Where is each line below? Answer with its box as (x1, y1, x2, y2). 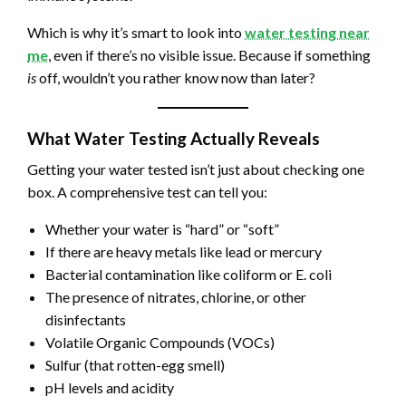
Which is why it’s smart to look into (27, 24, 245, 42)
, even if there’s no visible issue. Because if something (48, 46, 371, 64)
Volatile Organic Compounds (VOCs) (45, 333, 275, 352)
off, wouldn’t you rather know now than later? (36, 69, 315, 87)
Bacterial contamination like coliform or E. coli (45, 266, 332, 284)
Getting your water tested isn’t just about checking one (27, 160, 364, 179)
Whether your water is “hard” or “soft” (45, 220, 279, 238)
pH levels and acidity (45, 379, 174, 397)
